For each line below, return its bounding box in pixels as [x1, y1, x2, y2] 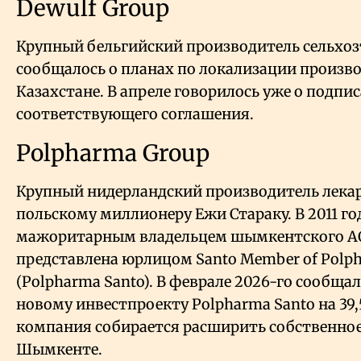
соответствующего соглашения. [16, 105, 254, 124]
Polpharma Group [16, 139, 210, 168]
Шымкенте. [16, 340, 102, 359]
